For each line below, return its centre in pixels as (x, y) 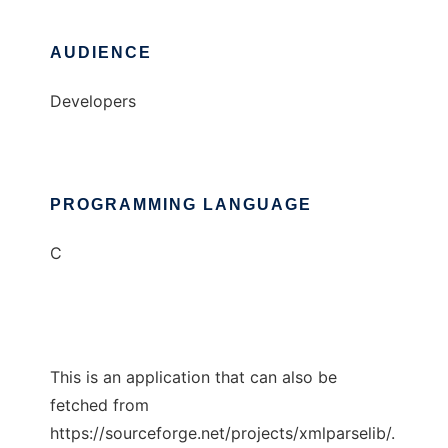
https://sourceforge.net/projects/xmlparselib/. (222, 433)
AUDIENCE (101, 53)
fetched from (99, 405)
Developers (93, 101)
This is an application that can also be (193, 377)
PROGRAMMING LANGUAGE (181, 205)
